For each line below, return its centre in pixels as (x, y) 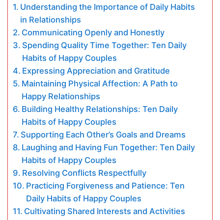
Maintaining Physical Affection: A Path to (100, 83)
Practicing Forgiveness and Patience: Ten (106, 186)
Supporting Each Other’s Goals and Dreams (103, 135)
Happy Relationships (61, 96)
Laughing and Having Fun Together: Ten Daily (109, 147)
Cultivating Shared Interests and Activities (105, 211)
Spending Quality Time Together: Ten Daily (105, 45)
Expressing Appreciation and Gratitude (96, 71)
